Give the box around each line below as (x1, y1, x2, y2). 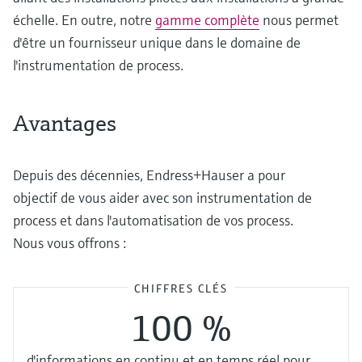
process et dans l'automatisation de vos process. (13, 211, 293, 230)
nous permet (259, 11, 339, 30)
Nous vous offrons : (13, 234, 126, 253)
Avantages (13, 109, 116, 138)
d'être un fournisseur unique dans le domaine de (13, 33, 301, 53)
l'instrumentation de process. (13, 56, 183, 75)
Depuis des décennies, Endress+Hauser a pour (13, 166, 285, 185)
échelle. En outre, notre (13, 11, 155, 30)
